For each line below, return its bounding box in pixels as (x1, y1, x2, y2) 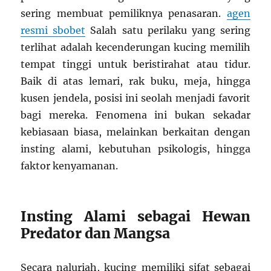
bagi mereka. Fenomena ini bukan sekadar (21, 109, 250, 122)
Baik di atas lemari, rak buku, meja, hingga (21, 75, 250, 88)
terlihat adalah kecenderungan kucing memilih (21, 41, 250, 54)
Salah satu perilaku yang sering (85, 24, 250, 37)
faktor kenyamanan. (21, 160, 119, 172)
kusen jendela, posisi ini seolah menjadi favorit (21, 92, 250, 105)
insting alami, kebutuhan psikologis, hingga (21, 143, 250, 155)
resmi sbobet (21, 24, 86, 37)
